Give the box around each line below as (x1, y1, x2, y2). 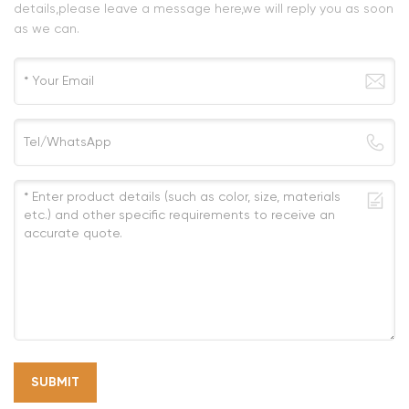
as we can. (14, 22, 79, 36)
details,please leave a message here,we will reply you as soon (14, 2, 393, 16)
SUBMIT (31, 373, 80, 390)
